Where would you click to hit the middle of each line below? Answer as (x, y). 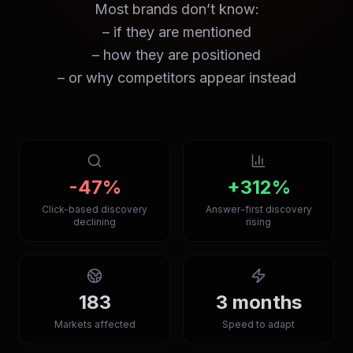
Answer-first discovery (258, 209)
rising (258, 222)
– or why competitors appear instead (176, 78)
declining (95, 222)
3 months (258, 302)
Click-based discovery (95, 209)
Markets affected (95, 324)
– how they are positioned (176, 55)
